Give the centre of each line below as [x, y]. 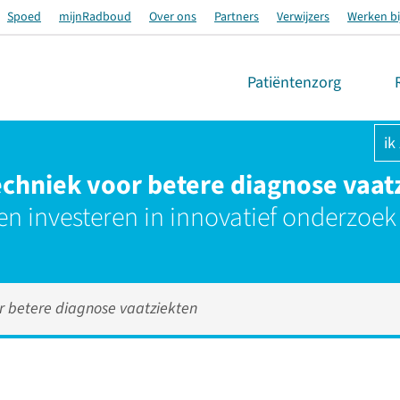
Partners [237, 17]
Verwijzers [303, 17]
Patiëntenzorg [294, 83]
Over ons [173, 17]
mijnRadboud [95, 17]
